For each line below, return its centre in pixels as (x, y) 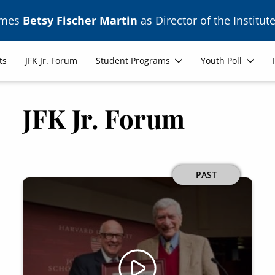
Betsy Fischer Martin (80, 20)
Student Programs (133, 60)
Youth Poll (222, 60)
